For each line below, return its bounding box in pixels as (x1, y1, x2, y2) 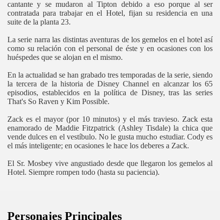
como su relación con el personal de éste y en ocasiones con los (7, 44, 213, 53)
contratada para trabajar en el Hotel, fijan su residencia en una (7, 8, 213, 17)
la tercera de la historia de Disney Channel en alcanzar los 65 (7, 79, 213, 88)
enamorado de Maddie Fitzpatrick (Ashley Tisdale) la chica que (7, 123, 213, 132)
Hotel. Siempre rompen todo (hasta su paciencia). (7, 167, 160, 176)
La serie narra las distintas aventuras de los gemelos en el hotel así (7, 35, 213, 44)
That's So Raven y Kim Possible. (7, 97, 110, 106)
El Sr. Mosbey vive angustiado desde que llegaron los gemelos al (7, 159, 213, 167)
